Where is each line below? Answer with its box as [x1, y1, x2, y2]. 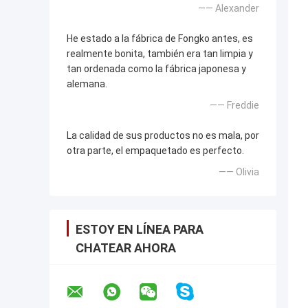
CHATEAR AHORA [76, 240, 176, 255]
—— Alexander [198, 2, 259, 14]
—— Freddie [210, 99, 259, 111]
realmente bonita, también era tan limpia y [67, 47, 253, 59]
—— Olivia [219, 166, 259, 177]
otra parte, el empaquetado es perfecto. [67, 144, 244, 156]
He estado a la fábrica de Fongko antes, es [67, 32, 253, 44]
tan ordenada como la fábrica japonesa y [67, 63, 246, 74]
